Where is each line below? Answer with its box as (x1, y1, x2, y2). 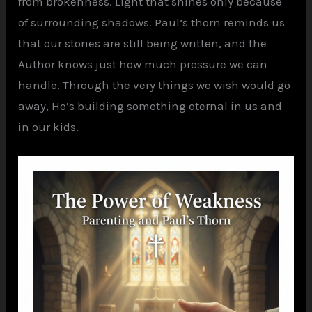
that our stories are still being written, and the (18, 36, 267, 51)
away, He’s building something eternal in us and (18, 99, 283, 114)
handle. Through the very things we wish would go (18, 78, 291, 93)
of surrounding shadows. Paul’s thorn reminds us (18, 15, 286, 30)
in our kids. (18, 120, 79, 134)
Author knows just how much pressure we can (18, 57, 268, 72)
